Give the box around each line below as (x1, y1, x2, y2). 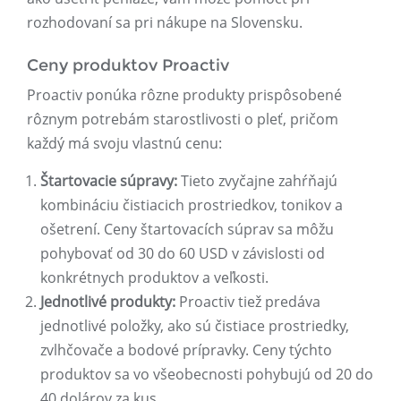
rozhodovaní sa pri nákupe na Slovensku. (27, 13, 303, 33)
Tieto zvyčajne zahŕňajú (177, 171, 337, 192)
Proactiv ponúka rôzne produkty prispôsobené (27, 85, 342, 106)
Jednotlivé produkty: (40, 292, 175, 312)
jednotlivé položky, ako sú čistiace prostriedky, (40, 316, 349, 337)
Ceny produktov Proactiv (27, 55, 229, 76)
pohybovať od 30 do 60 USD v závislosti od (40, 243, 325, 264)
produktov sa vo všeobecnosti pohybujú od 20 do (40, 364, 373, 385)
